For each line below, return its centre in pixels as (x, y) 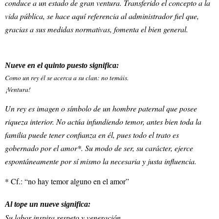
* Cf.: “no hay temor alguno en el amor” (67, 181)
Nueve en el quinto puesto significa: (62, 65)
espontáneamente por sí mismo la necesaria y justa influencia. (101, 161)
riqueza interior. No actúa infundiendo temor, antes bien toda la (103, 122)
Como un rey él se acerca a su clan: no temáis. (67, 77)
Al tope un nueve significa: (48, 204)
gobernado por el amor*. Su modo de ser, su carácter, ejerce (99, 148)
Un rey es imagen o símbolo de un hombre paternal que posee (101, 109)
